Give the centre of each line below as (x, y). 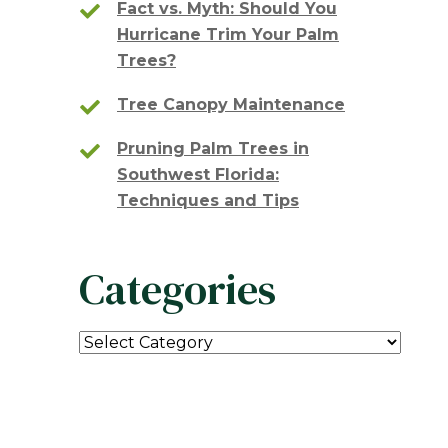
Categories (177, 289)
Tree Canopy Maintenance (231, 104)
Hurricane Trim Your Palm (228, 34)
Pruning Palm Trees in (213, 148)
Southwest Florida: (198, 174)
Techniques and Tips (208, 200)
